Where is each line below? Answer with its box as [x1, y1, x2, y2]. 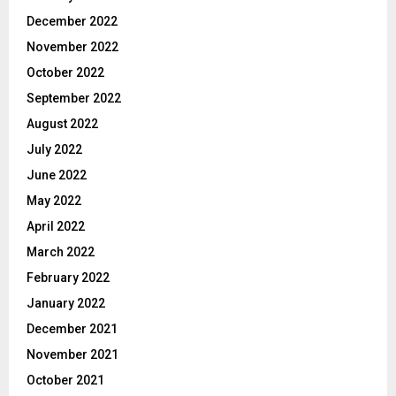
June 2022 [27, 167, 87, 182]
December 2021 [27, 321, 118, 336]
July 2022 [27, 141, 82, 156]
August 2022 [27, 116, 98, 131]
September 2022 [27, 90, 121, 105]
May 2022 [27, 193, 81, 208]
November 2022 [27, 39, 118, 54]
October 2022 [27, 65, 104, 80]
